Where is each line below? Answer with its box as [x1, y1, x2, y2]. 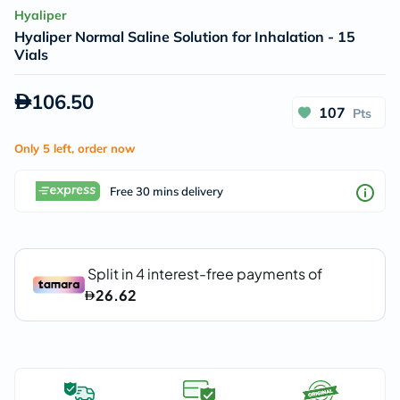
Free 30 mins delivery [110, 183, 223, 198]
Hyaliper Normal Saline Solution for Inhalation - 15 [14, 28, 355, 46]
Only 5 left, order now [14, 141, 135, 155]
